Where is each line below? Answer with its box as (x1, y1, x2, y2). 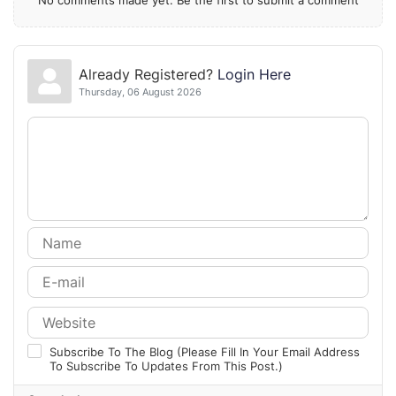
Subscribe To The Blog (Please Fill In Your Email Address (49, 345, 360, 360)
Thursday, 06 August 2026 (78, 85, 202, 98)
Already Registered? (78, 65, 217, 83)
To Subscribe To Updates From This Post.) (49, 359, 283, 374)
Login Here (217, 65, 291, 83)
